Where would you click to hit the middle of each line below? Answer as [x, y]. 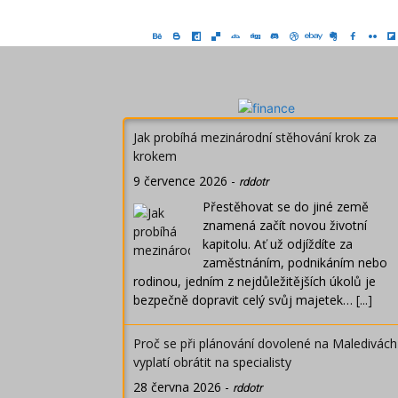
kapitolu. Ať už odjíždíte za [278, 244]
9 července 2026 [180, 181]
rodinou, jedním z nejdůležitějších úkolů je [255, 282]
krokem [155, 156]
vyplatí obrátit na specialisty [212, 362]
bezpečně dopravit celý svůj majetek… [245, 300]
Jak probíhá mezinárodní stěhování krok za [255, 138]
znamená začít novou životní [285, 226]
